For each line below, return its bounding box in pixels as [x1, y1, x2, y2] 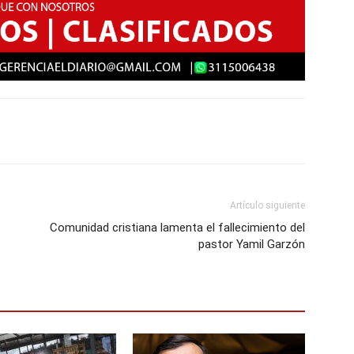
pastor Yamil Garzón [198, 236, 305, 251]
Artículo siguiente [230, 199, 305, 211]
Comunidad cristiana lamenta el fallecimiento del [50, 220, 305, 235]
